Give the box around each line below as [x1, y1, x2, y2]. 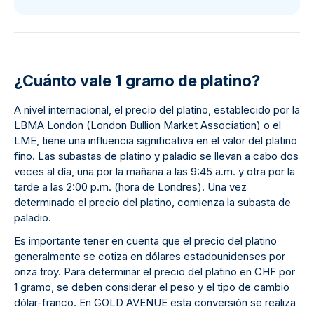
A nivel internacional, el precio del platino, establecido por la [14, 103, 300, 116]
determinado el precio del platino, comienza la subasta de [14, 196, 291, 209]
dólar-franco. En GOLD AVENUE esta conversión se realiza [14, 296, 296, 309]
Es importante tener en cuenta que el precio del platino [14, 234, 277, 247]
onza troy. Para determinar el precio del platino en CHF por [14, 265, 295, 278]
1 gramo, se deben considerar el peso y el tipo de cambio [14, 280, 289, 294]
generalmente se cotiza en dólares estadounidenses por [14, 250, 285, 263]
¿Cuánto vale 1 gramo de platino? [14, 71, 260, 90]
